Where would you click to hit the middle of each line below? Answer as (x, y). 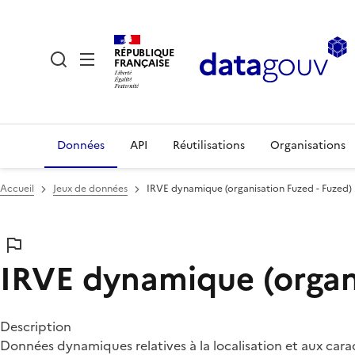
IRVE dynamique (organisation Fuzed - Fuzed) (249, 189)
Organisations (308, 145)
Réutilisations (209, 145)
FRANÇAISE (142, 63)
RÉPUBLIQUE (144, 52)
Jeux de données (90, 189)
